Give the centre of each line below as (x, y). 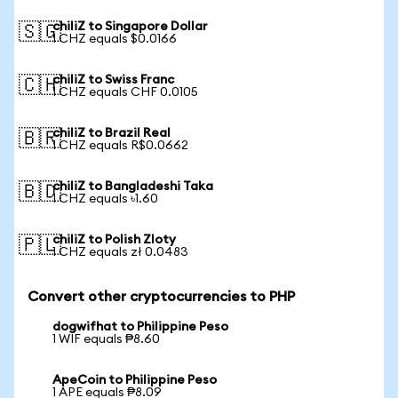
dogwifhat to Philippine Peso (140, 327)
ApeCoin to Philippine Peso (135, 380)
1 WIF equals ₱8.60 (106, 339)
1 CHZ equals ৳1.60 (105, 199)
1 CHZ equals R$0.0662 (120, 146)
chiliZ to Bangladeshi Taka (133, 187)
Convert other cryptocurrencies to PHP (161, 297)
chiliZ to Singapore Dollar (130, 27)
